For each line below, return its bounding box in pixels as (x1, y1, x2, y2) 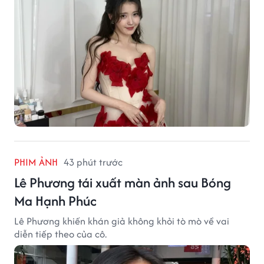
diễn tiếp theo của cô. (14, 227, 107, 242)
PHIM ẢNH (14, 155, 58, 170)
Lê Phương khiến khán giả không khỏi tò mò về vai (14, 214, 229, 229)
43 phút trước (64, 155, 123, 170)
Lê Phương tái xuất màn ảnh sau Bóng (14, 173, 231, 193)
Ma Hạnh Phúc (14, 191, 97, 211)
